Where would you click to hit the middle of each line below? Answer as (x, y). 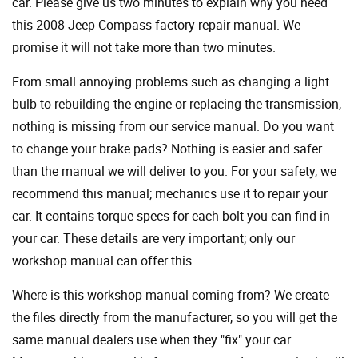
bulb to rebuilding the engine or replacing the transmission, (177, 104)
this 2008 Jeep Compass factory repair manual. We (156, 25)
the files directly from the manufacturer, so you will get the (175, 318)
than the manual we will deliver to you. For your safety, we (174, 171)
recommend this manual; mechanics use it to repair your (170, 194)
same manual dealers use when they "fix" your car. (153, 340)
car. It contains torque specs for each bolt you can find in (171, 216)
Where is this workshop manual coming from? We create (171, 295)
